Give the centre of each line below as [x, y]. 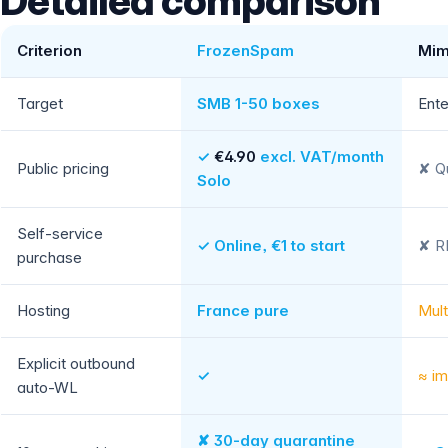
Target [40, 103]
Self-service [60, 233]
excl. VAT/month [320, 156]
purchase [49, 257]
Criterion [49, 50]
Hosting [43, 310]
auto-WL [47, 387]
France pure [243, 310]
